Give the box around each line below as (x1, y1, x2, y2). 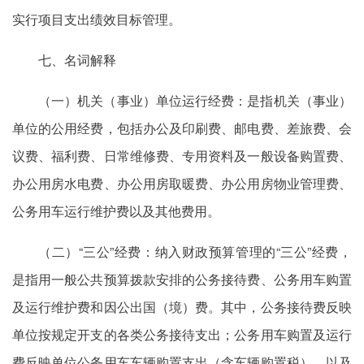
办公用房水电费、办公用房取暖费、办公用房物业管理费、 (12, 174, 352, 193)
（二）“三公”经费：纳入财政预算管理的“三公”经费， (38, 242, 352, 261)
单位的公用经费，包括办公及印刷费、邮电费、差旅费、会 (12, 119, 352, 137)
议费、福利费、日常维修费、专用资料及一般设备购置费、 (12, 146, 352, 165)
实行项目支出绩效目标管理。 (12, 10, 181, 28)
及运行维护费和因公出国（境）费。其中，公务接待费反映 (12, 297, 352, 316)
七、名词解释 (38, 50, 116, 69)
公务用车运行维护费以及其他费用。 (12, 201, 220, 220)
